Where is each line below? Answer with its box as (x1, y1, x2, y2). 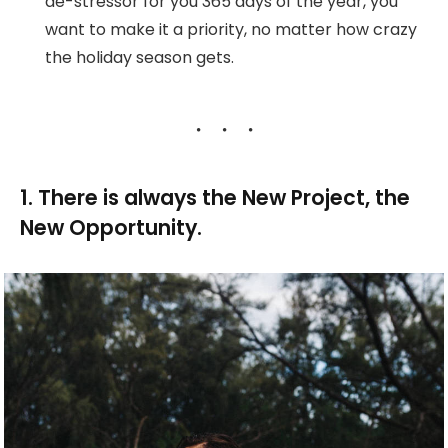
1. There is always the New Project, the (20, 182, 410, 212)
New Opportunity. (20, 212, 202, 242)
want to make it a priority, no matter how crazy (45, 18, 417, 42)
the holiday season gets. (45, 46, 234, 70)
